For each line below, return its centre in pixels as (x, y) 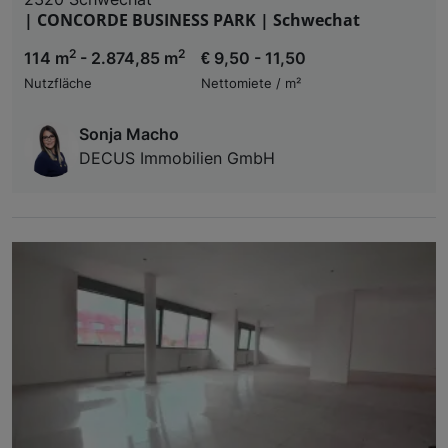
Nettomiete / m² (251, 83)
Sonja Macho (129, 133)
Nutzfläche (58, 83)
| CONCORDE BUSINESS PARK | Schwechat (192, 19)
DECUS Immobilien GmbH (177, 157)
